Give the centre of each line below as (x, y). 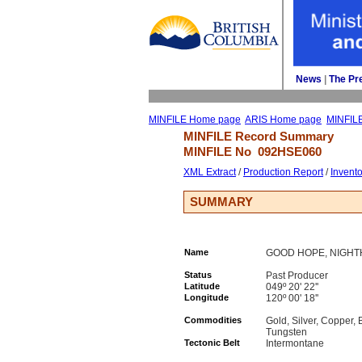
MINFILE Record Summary (259, 136)
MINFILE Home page (195, 120)
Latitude (202, 286)
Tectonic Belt (212, 343)
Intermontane (295, 343)
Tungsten (286, 332)
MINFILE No (221, 152)
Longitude (206, 297)
